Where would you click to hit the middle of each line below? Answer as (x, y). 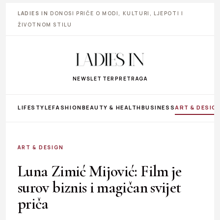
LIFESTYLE (35, 107)
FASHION (67, 107)
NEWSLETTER (94, 78)
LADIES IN (33, 13)
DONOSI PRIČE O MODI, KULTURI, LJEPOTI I (116, 13)
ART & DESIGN (41, 147)
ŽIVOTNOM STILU (45, 25)
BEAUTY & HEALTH (111, 107)
